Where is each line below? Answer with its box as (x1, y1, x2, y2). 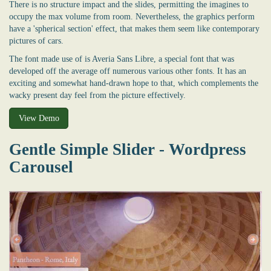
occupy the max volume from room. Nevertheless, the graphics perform (9, 11, 255, 21)
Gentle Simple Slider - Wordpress (9, 140, 246, 159)
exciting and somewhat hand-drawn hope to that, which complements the (9, 78, 258, 88)
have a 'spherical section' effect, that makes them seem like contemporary (9, 24, 260, 33)
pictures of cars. (9, 36, 64, 45)
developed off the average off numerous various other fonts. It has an (9, 66, 246, 76)
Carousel (9, 158, 73, 177)
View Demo (18, 113, 59, 123)
